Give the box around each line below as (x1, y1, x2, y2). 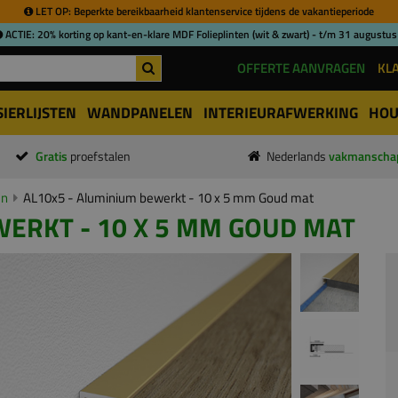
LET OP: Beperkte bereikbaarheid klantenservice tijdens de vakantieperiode (33, 3, 374, 20)
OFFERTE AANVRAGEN (237, 58, 365, 78)
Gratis (35, 147, 70, 165)
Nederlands (267, 147, 329, 165)
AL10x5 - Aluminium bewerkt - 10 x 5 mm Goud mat (23, 187, 314, 208)
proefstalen (69, 147, 131, 165)
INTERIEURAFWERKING (203, 101, 358, 124)
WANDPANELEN (87, 101, 193, 124)
